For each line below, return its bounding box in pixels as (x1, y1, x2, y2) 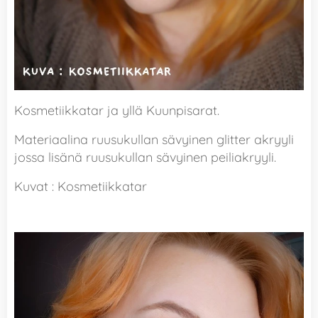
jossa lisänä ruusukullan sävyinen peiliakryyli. (14, 148, 276, 165)
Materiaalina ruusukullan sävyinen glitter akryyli (14, 131, 294, 148)
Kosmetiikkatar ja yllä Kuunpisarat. (14, 102, 219, 119)
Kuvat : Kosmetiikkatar (14, 177, 147, 194)
